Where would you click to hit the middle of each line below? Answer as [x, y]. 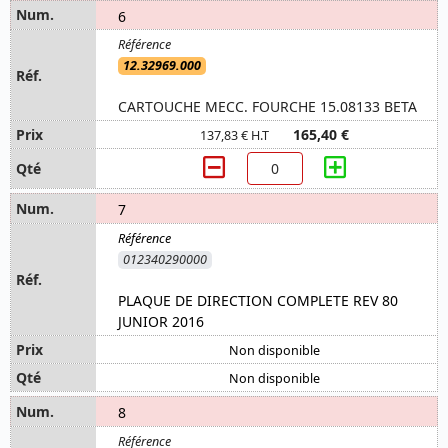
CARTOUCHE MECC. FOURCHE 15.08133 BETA [267, 107]
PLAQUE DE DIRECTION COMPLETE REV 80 [258, 301]
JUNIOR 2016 [161, 322]
